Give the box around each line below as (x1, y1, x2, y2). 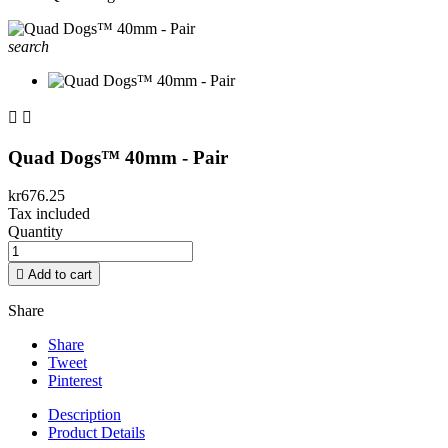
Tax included (8, 205, 90, 223)
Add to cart (28, 267, 92, 283)
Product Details (48, 424, 145, 442)
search (8, 38, 49, 55)
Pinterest (48, 372, 102, 390)
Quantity (8, 223, 63, 241)
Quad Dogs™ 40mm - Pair (8, 146, 228, 168)
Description (48, 406, 121, 424)
